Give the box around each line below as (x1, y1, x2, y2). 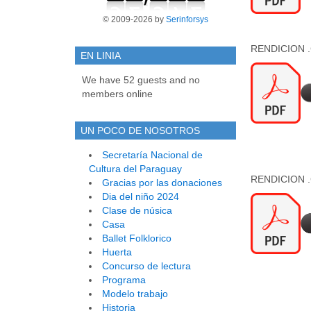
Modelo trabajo (102, 288, 168, 300)
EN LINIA (81, 50, 121, 62)
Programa (102, 274, 146, 286)
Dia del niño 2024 (102, 191, 179, 203)
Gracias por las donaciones (102, 177, 222, 189)
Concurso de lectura (102, 260, 191, 272)
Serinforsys (166, 15, 209, 25)
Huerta (102, 246, 132, 258)
